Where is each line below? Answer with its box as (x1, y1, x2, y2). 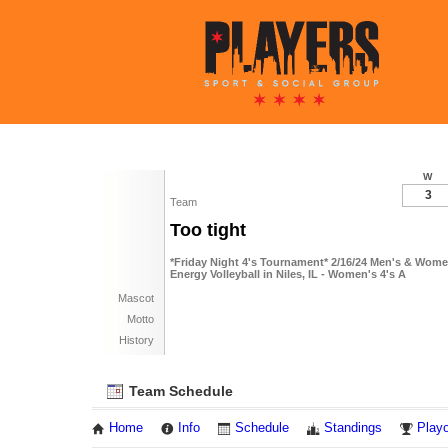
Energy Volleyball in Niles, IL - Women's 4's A (170, 268, 406, 280)
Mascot (118, 292, 154, 304)
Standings (324, 421, 382, 435)
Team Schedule (125, 383, 233, 399)
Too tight (170, 220, 246, 240)
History (119, 334, 154, 346)
